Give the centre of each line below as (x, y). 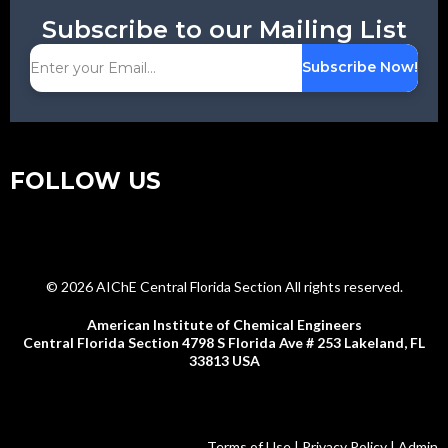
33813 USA (224, 360)
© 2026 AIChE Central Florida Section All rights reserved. (224, 286)
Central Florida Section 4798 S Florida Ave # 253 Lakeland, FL (224, 342)
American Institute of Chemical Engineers (224, 324)
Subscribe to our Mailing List (224, 29)
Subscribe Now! (360, 67)
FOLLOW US (85, 180)
